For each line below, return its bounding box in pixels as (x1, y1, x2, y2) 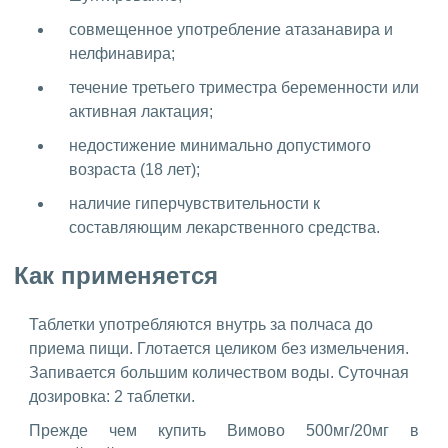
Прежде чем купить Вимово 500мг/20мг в (29, 422, 419, 440)
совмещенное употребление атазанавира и (69, 20, 393, 38)
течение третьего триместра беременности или (69, 78, 419, 96)
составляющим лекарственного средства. (69, 218, 380, 236)
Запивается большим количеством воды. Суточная (29, 364, 409, 382)
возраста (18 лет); (69, 160, 200, 178)
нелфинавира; (69, 44, 175, 62)
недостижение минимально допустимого (69, 136, 371, 154)
